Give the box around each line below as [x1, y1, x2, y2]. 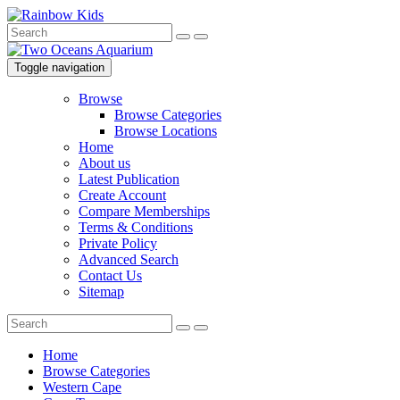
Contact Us [79, 268, 142, 283]
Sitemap [79, 284, 124, 299]
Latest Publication [79, 171, 179, 187]
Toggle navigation [14, 61, 104, 74]
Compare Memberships [79, 204, 210, 219]
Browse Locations [114, 123, 217, 138]
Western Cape [43, 379, 121, 395]
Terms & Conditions [79, 220, 193, 235]
